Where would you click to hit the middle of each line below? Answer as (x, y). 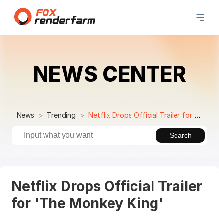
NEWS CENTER (109, 74)
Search (180, 135)
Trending (61, 115)
